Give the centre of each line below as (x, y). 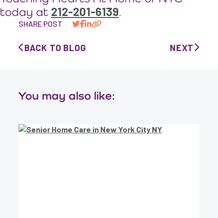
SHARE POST (41, 24)
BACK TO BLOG (55, 48)
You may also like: (67, 96)
